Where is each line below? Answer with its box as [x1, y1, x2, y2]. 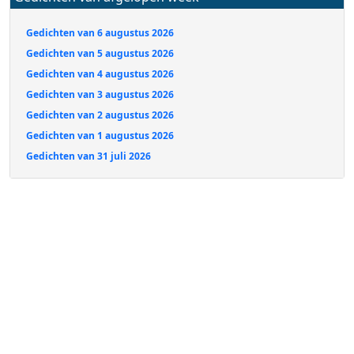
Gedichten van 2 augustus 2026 [26, 108, 174, 122]
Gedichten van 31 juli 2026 [26, 149, 151, 163]
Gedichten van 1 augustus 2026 [26, 129, 174, 142]
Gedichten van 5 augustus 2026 [26, 47, 174, 60]
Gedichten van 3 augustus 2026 [26, 88, 174, 101]
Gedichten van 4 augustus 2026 [26, 67, 174, 81]
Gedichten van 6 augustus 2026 [26, 26, 174, 40]
